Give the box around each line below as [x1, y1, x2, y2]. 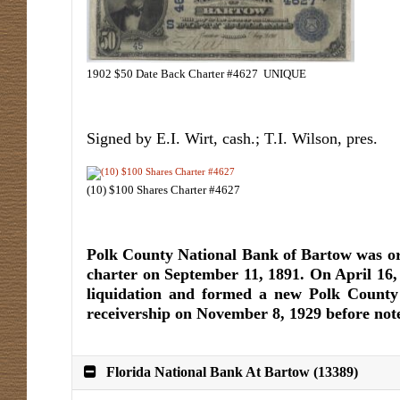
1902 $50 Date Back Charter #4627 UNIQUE [87, 67, 306, 80]
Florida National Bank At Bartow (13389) [106, 364, 359, 380]
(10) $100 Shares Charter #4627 [87, 183, 240, 196]
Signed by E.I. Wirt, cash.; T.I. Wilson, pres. [87, 129, 378, 147]
